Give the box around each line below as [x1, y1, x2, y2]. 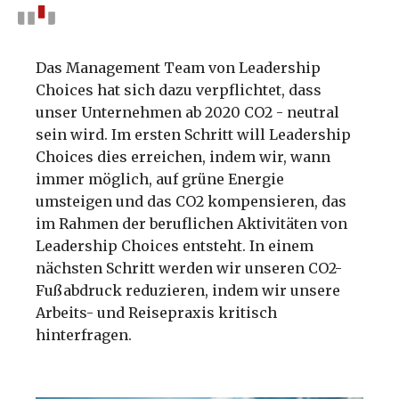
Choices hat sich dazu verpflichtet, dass [36, 81, 322, 99]
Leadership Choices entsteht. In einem [36, 237, 313, 255]
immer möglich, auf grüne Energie [36, 170, 284, 188]
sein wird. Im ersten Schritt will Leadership [36, 126, 351, 143]
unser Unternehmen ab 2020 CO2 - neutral [36, 103, 339, 121]
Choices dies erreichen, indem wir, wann [36, 148, 330, 166]
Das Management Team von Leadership [36, 59, 321, 77]
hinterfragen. [36, 326, 132, 344]
